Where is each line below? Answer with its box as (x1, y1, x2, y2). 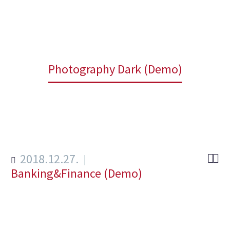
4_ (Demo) (105, 47, 159, 63)
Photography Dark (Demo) (48, 61, 182, 77)
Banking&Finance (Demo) (11, 165, 142, 181)
